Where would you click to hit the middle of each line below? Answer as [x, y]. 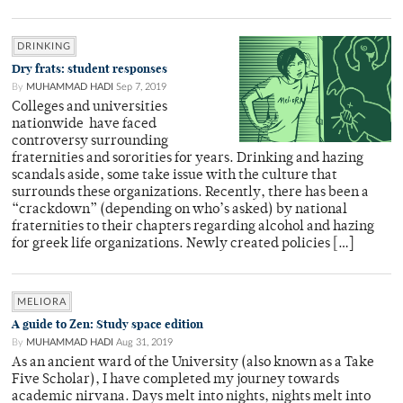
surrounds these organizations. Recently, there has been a [190, 193]
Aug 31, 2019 [144, 342]
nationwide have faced [84, 124]
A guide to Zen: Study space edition [107, 324]
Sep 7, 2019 [141, 86]
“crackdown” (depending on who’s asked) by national [179, 210]
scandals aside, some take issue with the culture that [175, 175]
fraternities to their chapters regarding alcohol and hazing [193, 227]
